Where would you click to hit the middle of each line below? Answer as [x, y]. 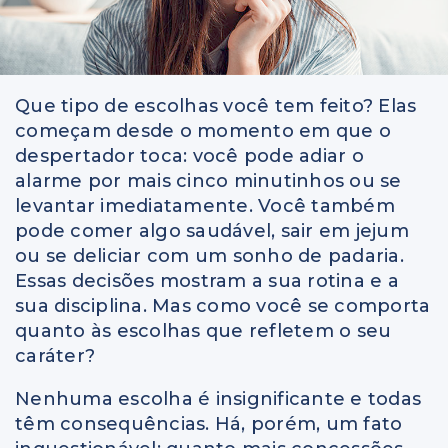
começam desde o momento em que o [203, 131]
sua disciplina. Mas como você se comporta [223, 306]
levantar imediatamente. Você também [205, 206]
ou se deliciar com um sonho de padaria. [209, 256]
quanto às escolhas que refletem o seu [203, 331]
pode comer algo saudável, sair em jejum [212, 231]
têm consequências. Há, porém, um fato [209, 424]
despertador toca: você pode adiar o [189, 156]
